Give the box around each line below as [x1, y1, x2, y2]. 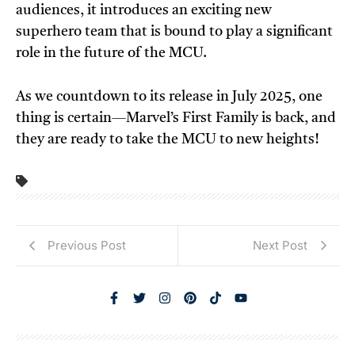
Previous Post [48, 237, 126, 253]
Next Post [253, 237, 307, 253]
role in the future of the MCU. [16, 46, 207, 61]
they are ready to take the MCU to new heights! [16, 132, 319, 147]
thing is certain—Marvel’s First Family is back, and [16, 111, 336, 126]
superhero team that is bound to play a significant [16, 25, 333, 40]
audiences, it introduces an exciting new [16, 3, 272, 18]
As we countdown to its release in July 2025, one [16, 90, 323, 105]
